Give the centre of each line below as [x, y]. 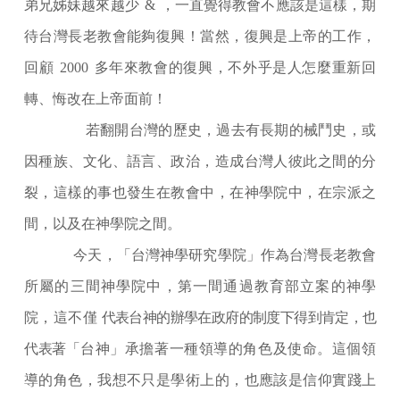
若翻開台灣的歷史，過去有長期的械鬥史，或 [231, 130]
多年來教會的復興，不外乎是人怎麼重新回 [235, 68]
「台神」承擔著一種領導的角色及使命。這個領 [221, 349]
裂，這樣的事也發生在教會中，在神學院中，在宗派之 [200, 193]
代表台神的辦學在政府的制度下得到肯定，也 [238, 318]
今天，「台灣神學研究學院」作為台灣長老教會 [225, 255]
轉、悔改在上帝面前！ [96, 99]
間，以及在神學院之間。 [103, 224]
